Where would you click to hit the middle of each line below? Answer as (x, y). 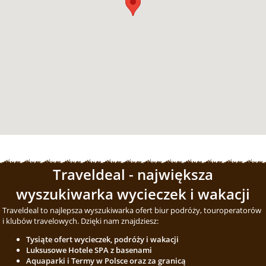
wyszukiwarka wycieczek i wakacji (133, 194)
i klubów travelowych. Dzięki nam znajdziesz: (81, 221)
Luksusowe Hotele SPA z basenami (89, 250)
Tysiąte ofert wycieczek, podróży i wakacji (103, 239)
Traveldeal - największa (133, 174)
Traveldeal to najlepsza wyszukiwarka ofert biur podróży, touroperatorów (132, 210)
